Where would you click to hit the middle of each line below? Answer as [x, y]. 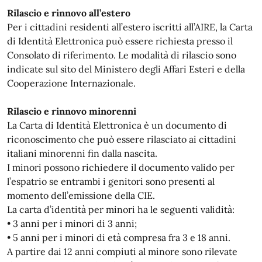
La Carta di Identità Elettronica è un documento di [117, 125]
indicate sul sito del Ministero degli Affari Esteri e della [126, 69]
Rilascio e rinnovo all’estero [69, 13]
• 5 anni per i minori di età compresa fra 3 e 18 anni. [119, 237]
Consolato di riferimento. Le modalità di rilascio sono [122, 55]
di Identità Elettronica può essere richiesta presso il [120, 41]
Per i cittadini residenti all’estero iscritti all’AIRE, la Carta [130, 27]
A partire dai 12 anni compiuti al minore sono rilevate [122, 251]
